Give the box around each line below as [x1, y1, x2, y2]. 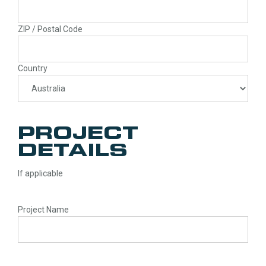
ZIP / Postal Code [18, 24, 83, 34]
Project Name [18, 204, 69, 214]
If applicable [18, 168, 63, 178]
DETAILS [18, 142, 128, 160]
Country [18, 64, 47, 74]
